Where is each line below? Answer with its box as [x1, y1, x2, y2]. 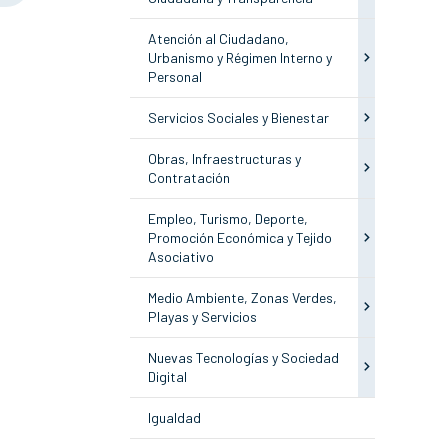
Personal [147, 68, 202, 86]
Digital [147, 368, 187, 386]
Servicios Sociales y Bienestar [147, 109, 329, 127]
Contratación [147, 169, 230, 187]
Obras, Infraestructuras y [147, 150, 301, 168]
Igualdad [147, 409, 201, 427]
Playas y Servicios [147, 308, 257, 326]
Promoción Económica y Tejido [147, 229, 332, 247]
